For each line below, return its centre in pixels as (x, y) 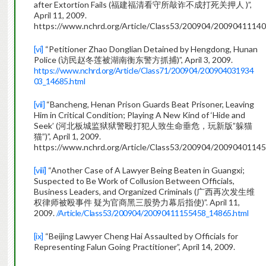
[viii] (40, 170)
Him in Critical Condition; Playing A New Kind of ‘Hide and (139, 115)
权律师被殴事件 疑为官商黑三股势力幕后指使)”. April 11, (137, 202)
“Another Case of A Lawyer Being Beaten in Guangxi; (145, 170)
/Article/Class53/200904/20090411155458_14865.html (152, 213)
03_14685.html (59, 81)
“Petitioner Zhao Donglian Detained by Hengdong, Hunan (150, 49)
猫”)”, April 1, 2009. (67, 137)
